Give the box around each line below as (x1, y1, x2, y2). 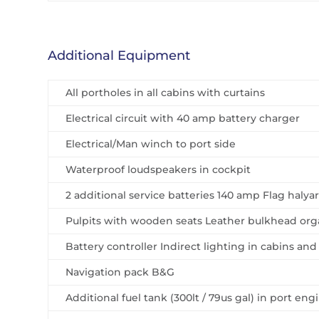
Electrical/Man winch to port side (66, 137, 236, 150)
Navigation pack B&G (66, 265, 175, 278)
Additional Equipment (48, 47, 191, 63)
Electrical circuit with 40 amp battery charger (66, 111, 300, 125)
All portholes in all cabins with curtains (66, 85, 266, 99)
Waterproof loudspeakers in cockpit (66, 162, 251, 176)
